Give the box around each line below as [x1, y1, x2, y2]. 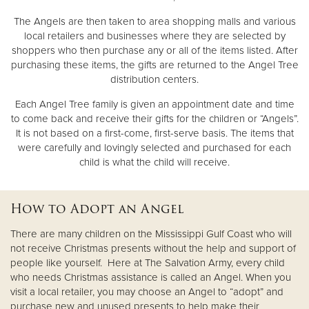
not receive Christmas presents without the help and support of [10, 241, 296, 255]
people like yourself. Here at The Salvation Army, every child [10, 256, 285, 269]
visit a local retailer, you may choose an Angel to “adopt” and [10, 285, 283, 298]
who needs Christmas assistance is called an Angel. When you [10, 270, 291, 283]
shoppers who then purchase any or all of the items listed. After [11, 43, 298, 57]
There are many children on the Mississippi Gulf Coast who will [10, 227, 292, 240]
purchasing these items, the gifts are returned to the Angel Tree [10, 58, 299, 71]
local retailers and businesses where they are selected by [23, 29, 286, 42]
